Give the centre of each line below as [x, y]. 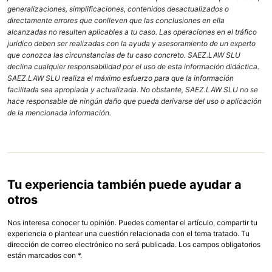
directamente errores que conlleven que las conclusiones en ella [116, 21]
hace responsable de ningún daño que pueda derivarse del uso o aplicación [134, 101]
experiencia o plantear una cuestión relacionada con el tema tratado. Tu [128, 234]
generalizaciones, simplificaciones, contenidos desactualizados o [118, 9]
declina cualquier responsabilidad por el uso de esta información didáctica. [133, 67]
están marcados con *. [45, 256]
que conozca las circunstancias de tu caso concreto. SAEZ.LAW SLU [124, 55]
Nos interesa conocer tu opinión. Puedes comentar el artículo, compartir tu [132, 223]
